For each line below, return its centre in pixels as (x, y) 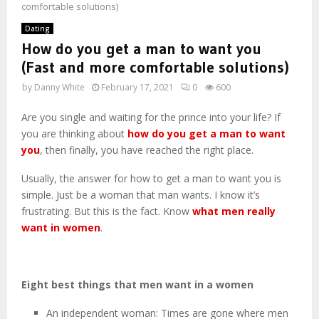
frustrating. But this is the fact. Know (107, 211)
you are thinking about (74, 134)
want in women (61, 228)
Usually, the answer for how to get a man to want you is (151, 179)
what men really (234, 211)
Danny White (59, 88)
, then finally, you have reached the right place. (147, 150)
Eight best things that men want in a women (137, 285)
